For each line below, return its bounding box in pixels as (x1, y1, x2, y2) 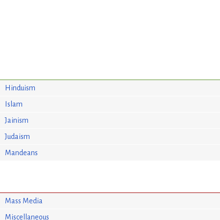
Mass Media (5, 196, 43, 205)
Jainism (5, 116, 29, 124)
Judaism (5, 132, 30, 140)
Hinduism (5, 83, 36, 92)
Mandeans (5, 148, 38, 157)
